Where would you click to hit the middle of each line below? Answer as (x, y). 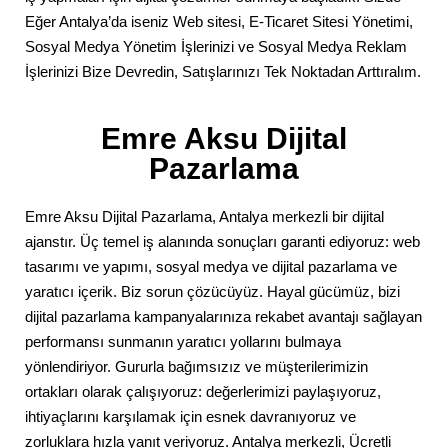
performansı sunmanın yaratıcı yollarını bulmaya (183, 342)
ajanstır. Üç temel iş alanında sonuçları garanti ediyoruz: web (222, 242)
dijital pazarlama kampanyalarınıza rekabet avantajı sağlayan (223, 317)
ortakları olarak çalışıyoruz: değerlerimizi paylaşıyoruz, (203, 392)
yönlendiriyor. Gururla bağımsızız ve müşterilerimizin (196, 367)
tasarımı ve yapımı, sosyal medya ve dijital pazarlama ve (211, 267)
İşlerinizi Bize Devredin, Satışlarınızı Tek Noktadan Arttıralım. (223, 72)
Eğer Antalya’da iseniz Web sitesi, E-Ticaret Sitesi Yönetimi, (219, 22)
